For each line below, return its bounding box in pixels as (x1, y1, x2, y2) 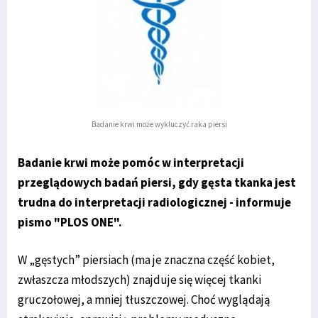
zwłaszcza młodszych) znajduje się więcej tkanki (18, 272, 261, 288)
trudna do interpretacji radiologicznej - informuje (18, 194, 291, 211)
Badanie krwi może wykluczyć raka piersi (91, 119, 227, 130)
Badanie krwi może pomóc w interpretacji (18, 155, 244, 171)
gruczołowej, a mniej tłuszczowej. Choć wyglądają (18, 292, 270, 308)
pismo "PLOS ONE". (18, 214, 122, 231)
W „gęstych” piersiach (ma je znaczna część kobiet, (18, 252, 275, 268)
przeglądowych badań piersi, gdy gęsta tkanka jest (18, 175, 296, 191)
